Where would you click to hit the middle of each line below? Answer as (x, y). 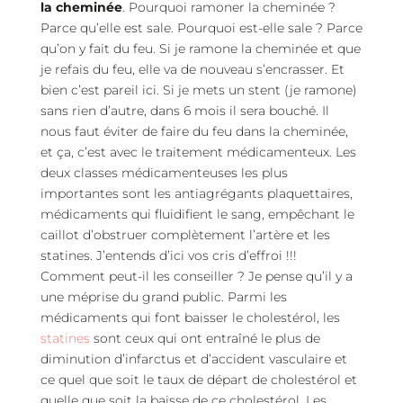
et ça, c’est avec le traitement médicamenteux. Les (198, 152)
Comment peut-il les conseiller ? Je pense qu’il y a (196, 276)
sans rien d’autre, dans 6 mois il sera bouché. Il (184, 111)
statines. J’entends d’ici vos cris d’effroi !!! (168, 255)
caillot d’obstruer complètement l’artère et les (185, 235)
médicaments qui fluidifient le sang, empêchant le (197, 214)
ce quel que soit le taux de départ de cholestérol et (198, 380)
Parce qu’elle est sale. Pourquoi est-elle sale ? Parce (201, 28)
